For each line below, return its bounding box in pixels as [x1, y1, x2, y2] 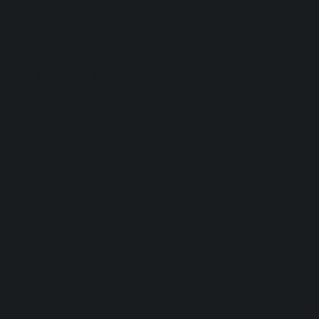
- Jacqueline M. [180, 24, 281, 43]
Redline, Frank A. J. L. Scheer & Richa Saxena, [14, 64, 294, 83]
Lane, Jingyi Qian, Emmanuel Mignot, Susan [14, 44, 287, 63]
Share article [14, 229, 99, 246]
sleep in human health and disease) [14, 104, 239, 123]
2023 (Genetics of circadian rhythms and [14, 84, 276, 103]
